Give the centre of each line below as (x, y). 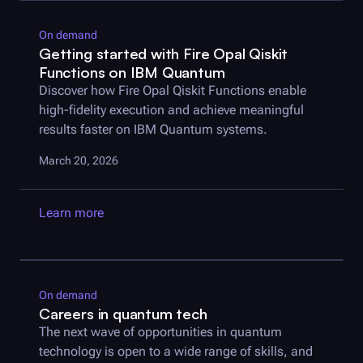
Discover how (79, 90)
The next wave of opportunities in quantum (160, 331)
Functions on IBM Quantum (132, 71)
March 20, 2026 (79, 160)
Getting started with (111, 53)
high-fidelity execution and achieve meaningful (171, 109)
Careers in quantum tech (123, 313)
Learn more (71, 212)
